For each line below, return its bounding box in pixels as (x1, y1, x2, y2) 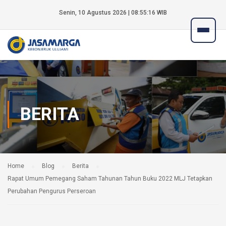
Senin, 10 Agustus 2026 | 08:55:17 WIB (59, 9, 167, 16)
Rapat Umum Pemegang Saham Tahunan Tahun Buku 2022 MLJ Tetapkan (8, 175, 212, 182)
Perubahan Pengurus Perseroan (8, 188, 96, 195)
